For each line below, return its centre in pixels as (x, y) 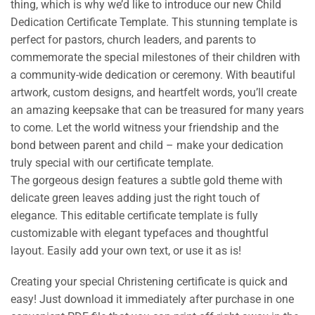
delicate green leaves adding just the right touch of (135, 198)
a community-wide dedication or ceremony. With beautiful (153, 75)
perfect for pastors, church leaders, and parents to (133, 40)
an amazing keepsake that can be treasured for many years (157, 110)
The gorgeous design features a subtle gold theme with (147, 181)
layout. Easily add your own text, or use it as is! (126, 251)
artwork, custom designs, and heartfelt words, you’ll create (154, 93)
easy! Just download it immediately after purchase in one (152, 300)
